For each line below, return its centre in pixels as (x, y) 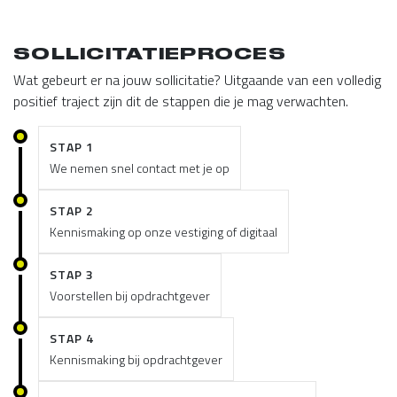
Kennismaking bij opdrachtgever (136, 360)
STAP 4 (72, 339)
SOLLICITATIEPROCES (150, 54)
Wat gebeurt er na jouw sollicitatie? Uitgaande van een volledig (197, 80)
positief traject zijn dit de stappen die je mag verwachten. (181, 101)
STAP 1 (72, 147)
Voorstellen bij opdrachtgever (130, 296)
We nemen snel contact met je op (140, 168)
